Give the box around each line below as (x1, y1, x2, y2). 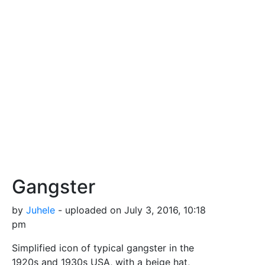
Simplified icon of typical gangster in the (12, 241, 194, 254)
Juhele (26, 203, 55, 216)
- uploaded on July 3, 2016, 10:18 (55, 203, 206, 216)
